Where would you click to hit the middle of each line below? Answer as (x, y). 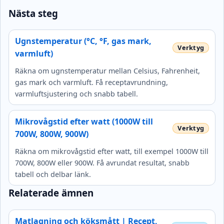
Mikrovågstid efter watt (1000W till (84, 122)
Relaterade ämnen (51, 193)
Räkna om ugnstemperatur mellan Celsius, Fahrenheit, (107, 71)
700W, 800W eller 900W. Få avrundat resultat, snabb (102, 163)
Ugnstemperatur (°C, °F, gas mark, (83, 41)
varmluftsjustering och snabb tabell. (76, 94)
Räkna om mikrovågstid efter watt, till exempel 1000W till (112, 151)
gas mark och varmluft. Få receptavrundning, (91, 82)
